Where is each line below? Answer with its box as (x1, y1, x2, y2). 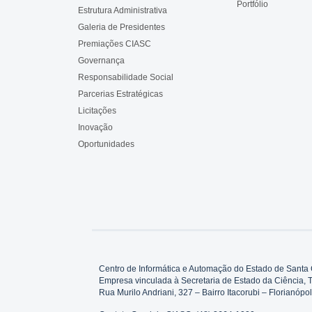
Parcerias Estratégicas (78, 89, 163, 100)
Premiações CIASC (78, 39, 151, 49)
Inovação (78, 123, 113, 133)
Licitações (78, 106, 116, 116)
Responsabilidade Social (78, 72, 173, 83)
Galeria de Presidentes (78, 22, 165, 33)
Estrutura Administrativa (78, 6, 167, 16)
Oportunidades (78, 139, 134, 150)
